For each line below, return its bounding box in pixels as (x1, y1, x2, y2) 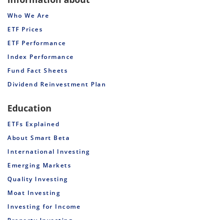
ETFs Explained (7, 119, 59, 128)
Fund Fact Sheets (7, 66, 68, 75)
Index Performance (7, 52, 74, 61)
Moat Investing (7, 188, 60, 197)
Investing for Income (7, 202, 81, 211)
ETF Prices (7, 25, 43, 33)
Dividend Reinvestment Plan (7, 80, 106, 88)
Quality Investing (7, 174, 68, 183)
